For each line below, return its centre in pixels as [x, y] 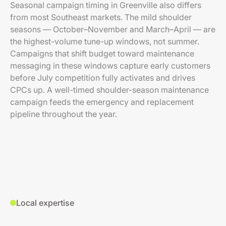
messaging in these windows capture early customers [110, 66]
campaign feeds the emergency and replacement [102, 102]
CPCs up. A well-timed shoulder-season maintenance [109, 90]
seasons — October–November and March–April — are [113, 29]
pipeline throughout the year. [64, 114]
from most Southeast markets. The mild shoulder [101, 17]
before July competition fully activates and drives [103, 78]
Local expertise [45, 203]
